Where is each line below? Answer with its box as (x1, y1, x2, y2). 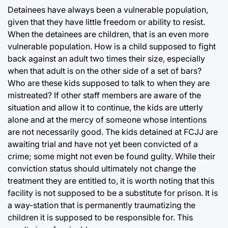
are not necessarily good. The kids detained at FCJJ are (8, 126, 218, 137)
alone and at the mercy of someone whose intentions (8, 114, 207, 125)
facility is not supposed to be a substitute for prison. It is (8, 187, 218, 198)
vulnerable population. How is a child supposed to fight (8, 41, 216, 51)
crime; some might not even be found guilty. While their (8, 151, 215, 161)
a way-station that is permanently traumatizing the (8, 199, 195, 210)
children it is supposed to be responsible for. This (8, 212, 193, 222)
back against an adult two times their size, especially (8, 53, 205, 64)
